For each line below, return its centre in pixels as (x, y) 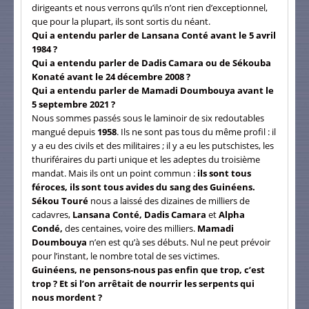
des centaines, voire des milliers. (130, 228)
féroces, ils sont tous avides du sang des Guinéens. (143, 187)
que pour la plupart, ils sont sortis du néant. (121, 21)
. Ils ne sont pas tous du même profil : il (196, 131)
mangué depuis (64, 131)
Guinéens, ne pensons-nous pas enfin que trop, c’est (148, 269)
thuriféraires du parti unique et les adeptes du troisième (146, 159)
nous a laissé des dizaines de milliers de (170, 200)
